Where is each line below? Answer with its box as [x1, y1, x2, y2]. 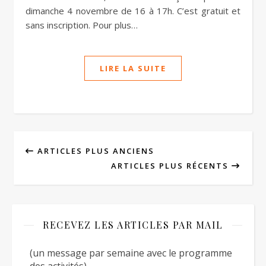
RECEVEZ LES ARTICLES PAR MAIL [43, 218, 223, 231]
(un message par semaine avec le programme [30, 246, 232, 259]
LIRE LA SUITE [100, 63, 166, 74]
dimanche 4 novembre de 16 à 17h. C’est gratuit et [26, 5, 240, 17]
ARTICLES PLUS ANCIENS [34, 145, 154, 156]
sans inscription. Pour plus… [26, 19, 138, 31]
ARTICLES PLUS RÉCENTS [111, 160, 232, 171]
